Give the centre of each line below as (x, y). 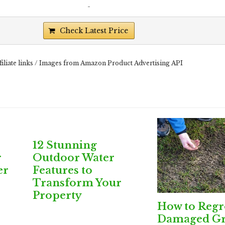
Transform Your (77, 183)
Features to (62, 170)
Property (57, 195)
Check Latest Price (94, 31)
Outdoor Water (73, 157)
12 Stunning (65, 145)
